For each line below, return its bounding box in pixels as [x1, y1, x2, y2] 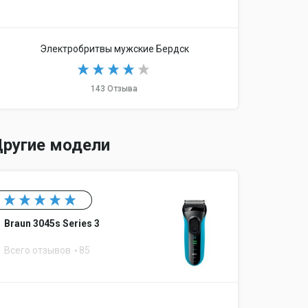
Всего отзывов [4, 245, 73, 256]
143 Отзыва [91, 84, 137, 94]
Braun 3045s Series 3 [4, 218, 100, 230]
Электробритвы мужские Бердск [39, 43, 189, 55]
